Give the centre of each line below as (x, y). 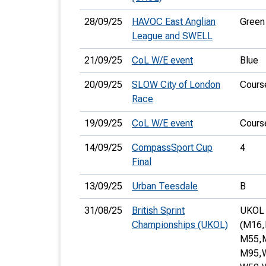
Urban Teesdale (165, 186)
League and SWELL (172, 36)
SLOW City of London (176, 85)
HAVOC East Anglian (174, 22)
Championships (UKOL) (180, 225)
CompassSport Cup (172, 148)
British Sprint (158, 210)
